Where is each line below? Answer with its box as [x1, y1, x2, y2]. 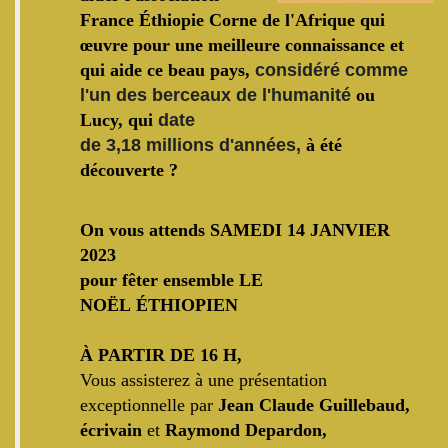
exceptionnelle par [80, 395, 218, 415]
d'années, [214, 135, 306, 155]
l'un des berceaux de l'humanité [80, 85, 351, 105]
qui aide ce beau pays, [80, 60, 255, 80]
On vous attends [80, 220, 205, 240]
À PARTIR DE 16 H [80, 345, 237, 365]
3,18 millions [106, 135, 214, 155]
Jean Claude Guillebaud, [218, 395, 410, 415]
